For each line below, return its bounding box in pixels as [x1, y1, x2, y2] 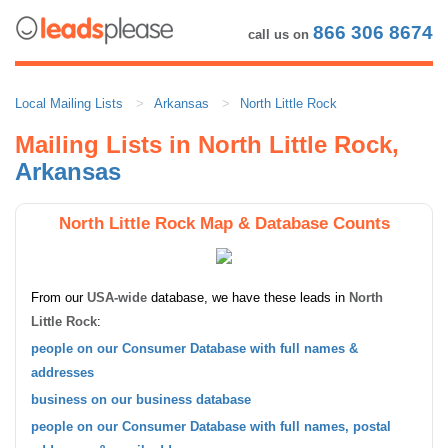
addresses [31, 364, 94, 380]
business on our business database [31, 391, 251, 407]
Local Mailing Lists [15, 95, 123, 111]
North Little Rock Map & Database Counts [58, 212, 390, 233]
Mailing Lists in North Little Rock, [15, 130, 399, 158]
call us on [248, 27, 313, 42]
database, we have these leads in [147, 289, 349, 305]
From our [31, 289, 87, 305]
